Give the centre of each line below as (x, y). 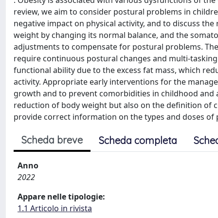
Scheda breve (52, 140)
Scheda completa (138, 140)
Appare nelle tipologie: (61, 197)
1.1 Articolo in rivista (55, 208)
